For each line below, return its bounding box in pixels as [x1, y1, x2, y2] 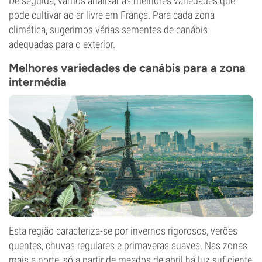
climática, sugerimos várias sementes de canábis [9, 23, 208, 36]
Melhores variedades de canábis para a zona [9, 61, 246, 75]
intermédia [9, 75, 67, 89]
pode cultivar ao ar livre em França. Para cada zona [9, 9, 215, 21]
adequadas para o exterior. [9, 38, 115, 50]
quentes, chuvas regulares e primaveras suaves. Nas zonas [9, 239, 247, 251]
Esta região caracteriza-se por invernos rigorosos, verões [9, 225, 237, 237]
